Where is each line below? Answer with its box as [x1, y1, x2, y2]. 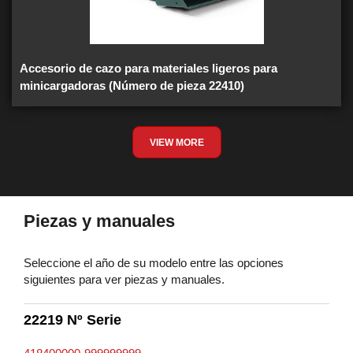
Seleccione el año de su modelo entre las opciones [24, 256, 284, 269]
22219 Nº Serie [24, 312, 121, 328]
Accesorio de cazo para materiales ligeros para [20, 61, 277, 75]
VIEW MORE [149, 137, 204, 148]
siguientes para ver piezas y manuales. [24, 273, 225, 286]
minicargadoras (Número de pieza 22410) [20, 79, 244, 92]
